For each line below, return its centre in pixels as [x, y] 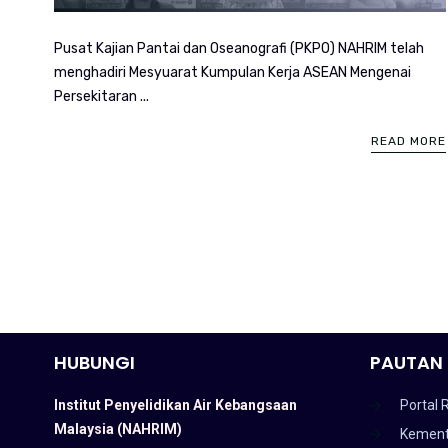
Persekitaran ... [101, 96]
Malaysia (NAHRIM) [117, 428]
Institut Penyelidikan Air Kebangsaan [175, 404]
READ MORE [408, 140]
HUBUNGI [94, 362]
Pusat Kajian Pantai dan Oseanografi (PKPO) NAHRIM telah [238, 48]
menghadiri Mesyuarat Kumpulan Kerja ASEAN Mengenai [232, 72]
